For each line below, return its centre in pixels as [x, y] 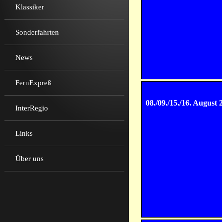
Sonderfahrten [37, 32]
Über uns [29, 159]
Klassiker [30, 7]
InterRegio [32, 108]
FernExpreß [33, 83]
